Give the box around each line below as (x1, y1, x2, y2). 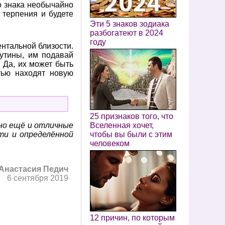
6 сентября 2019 (7, 174, 68, 182)
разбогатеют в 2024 (90, 29, 163, 37)
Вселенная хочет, (90, 121, 154, 130)
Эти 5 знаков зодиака (90, 20, 169, 28)
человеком (90, 139, 130, 148)
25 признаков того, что (90, 112, 173, 121)
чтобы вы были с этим (90, 130, 172, 139)
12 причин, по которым (90, 213, 175, 222)
